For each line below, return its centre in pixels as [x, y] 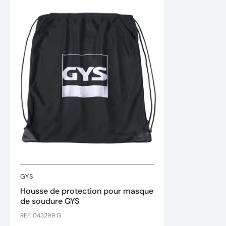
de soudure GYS [50, 201]
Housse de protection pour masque [87, 191]
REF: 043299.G [41, 215]
